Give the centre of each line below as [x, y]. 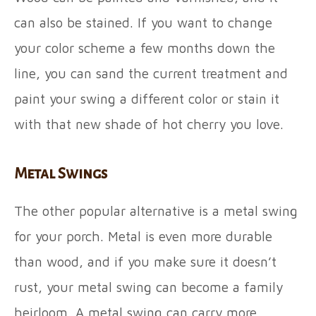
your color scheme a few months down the [145, 48]
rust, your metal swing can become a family [148, 287]
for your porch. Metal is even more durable [143, 236]
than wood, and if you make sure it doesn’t [145, 262]
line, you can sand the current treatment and [151, 73]
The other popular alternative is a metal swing [156, 211]
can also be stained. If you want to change [143, 23]
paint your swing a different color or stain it [147, 99]
